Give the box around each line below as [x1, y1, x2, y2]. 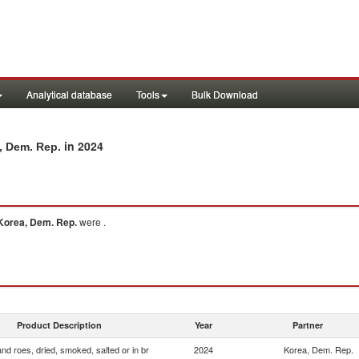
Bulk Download [192, 87, 258, 101]
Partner [292, 319, 323, 331]
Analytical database [26, 87, 112, 101]
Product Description [17, 319, 102, 331]
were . [77, 215, 106, 228]
